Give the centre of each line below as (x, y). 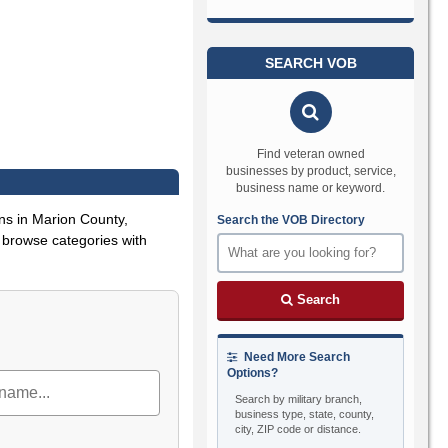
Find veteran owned (310, 153)
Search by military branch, (299, 398)
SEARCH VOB (310, 62)
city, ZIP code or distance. (298, 428)
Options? (253, 372)
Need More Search (296, 356)
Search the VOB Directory (291, 219)
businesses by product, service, (310, 170)
